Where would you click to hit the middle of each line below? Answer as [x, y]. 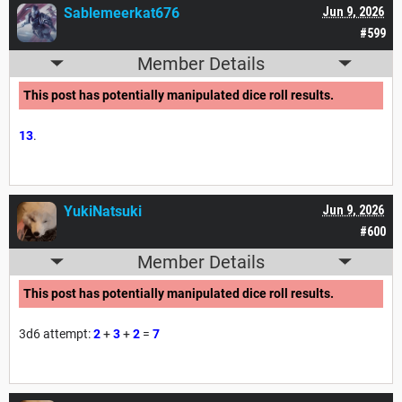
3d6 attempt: [56, 334]
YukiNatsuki [103, 211]
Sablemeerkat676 [122, 13]
